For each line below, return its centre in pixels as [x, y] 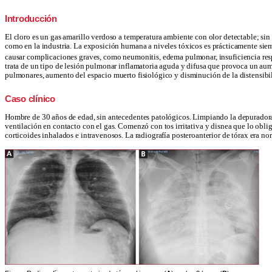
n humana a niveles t [148, 46]
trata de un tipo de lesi [40, 66]
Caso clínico [30, 99]
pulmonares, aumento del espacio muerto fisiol [80, 76]
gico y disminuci [185, 76]
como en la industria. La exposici [58, 46]
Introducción [31, 19]
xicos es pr [202, 46]
